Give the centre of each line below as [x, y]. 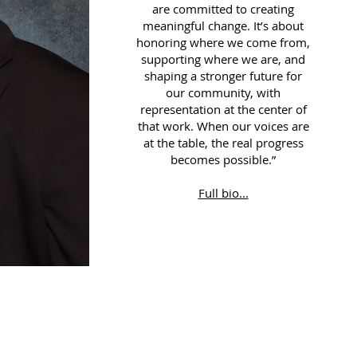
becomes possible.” [223, 159]
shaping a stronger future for [223, 76]
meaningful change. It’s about [223, 25]
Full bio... [223, 193]
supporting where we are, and [223, 59]
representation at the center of [223, 109]
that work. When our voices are [223, 126]
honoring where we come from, [223, 42]
